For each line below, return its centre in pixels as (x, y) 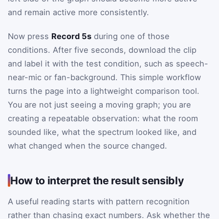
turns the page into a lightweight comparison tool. (104, 91)
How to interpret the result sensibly (97, 181)
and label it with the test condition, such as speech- (108, 64)
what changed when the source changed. (88, 146)
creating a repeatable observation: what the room (103, 119)
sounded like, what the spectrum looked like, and (102, 132)
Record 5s (71, 36)
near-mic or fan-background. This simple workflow (104, 77)
